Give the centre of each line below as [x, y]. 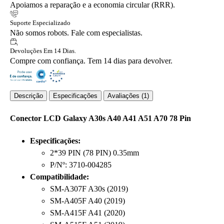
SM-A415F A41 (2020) [87, 212]
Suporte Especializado [40, 23]
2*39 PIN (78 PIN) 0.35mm [94, 152]
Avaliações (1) [128, 96]
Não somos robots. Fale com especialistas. [76, 33]
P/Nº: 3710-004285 [81, 164]
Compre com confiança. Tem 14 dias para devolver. [91, 61]
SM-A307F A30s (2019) [89, 188]
